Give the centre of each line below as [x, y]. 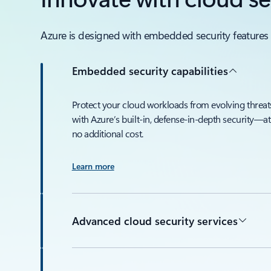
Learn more [93, 166]
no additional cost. [107, 133]
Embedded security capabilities [150, 70]
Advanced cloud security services [155, 220]
